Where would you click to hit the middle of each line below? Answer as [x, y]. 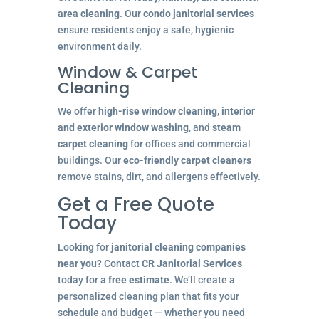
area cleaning [88, 13]
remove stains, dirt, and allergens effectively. [159, 176]
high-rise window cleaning [157, 111]
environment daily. [99, 46]
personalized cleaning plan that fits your [148, 296]
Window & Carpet [127, 72]
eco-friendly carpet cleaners [187, 160]
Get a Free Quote [136, 204]
